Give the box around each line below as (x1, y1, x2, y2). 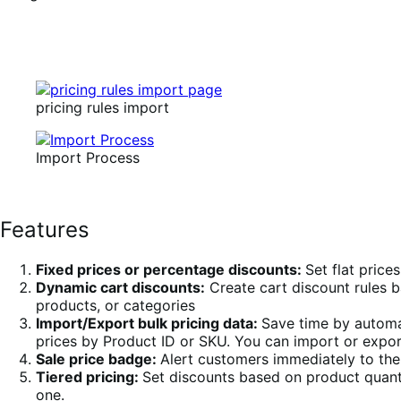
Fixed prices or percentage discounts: (36, 260, 305, 279)
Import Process (36, 149, 140, 167)
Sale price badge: (36, 350, 160, 369)
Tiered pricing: (36, 368, 142, 387)
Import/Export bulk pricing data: (36, 314, 261, 333)
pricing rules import (36, 98, 169, 117)
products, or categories (36, 296, 195, 315)
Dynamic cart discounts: (36, 278, 205, 297)
